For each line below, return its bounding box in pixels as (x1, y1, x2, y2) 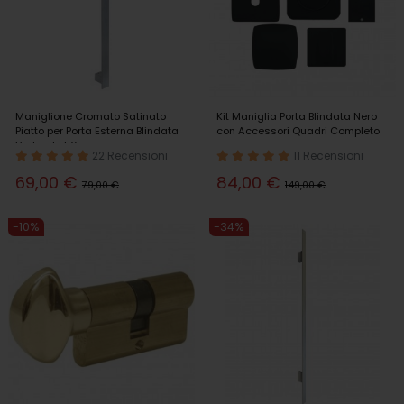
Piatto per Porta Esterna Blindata (15, 123, 179, 138)
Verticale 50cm (15, 137, 94, 152)
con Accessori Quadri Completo (216, 123, 380, 138)
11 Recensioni (293, 147, 363, 163)
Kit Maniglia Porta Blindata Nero (216, 108, 377, 124)
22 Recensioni (92, 147, 168, 163)
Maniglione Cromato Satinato (15, 108, 166, 124)
